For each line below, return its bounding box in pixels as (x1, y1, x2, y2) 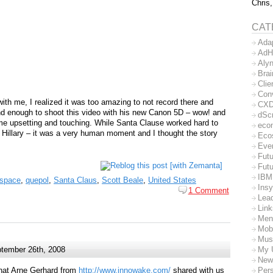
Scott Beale (102, 175, 143, 185)
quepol (26, 175, 49, 185)
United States (148, 175, 196, 185)
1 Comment (188, 185, 229, 195)
